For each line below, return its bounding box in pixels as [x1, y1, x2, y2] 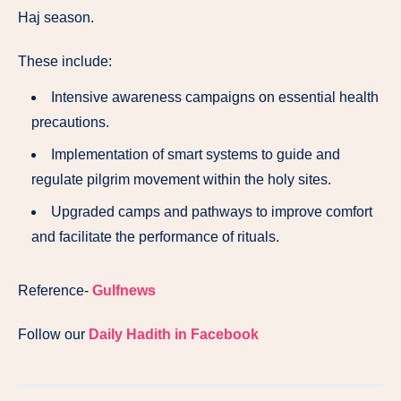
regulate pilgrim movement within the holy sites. [31, 172, 331, 188]
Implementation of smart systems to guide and [51, 147, 340, 163]
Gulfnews [92, 283, 156, 299]
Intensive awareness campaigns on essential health [51, 90, 379, 106]
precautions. [31, 115, 109, 131]
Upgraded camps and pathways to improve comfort [51, 204, 372, 220]
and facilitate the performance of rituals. [31, 229, 279, 245]
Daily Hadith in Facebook [89, 327, 259, 343]
